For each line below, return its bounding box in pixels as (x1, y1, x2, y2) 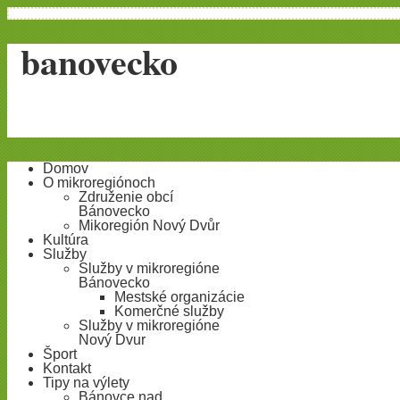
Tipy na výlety (43, 374, 129, 390)
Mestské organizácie (114, 288, 245, 304)
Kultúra (43, 231, 88, 247)
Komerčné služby (114, 303, 224, 319)
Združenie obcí (79, 188, 173, 204)
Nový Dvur (79, 331, 146, 347)
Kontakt (43, 360, 91, 376)
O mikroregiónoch (43, 174, 155, 190)
